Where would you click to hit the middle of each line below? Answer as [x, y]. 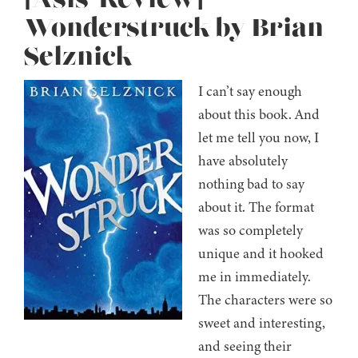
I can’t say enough [250, 91]
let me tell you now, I [259, 138]
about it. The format [256, 207]
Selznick [78, 58]
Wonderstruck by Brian [174, 29]
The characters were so [265, 300]
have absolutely [243, 161]
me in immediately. [255, 277]
